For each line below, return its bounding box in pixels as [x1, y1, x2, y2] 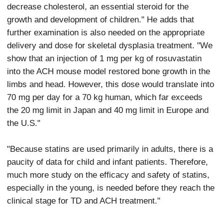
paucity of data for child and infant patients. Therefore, [7, 157, 209, 166]
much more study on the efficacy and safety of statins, [7, 170, 210, 179]
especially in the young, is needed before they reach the [7, 183, 215, 192]
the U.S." [7, 118, 41, 127]
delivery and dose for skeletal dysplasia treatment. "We [7, 40, 213, 50]
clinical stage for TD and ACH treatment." [7, 196, 161, 205]
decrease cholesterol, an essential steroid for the [7, 1, 189, 11]
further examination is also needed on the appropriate [7, 27, 205, 37]
